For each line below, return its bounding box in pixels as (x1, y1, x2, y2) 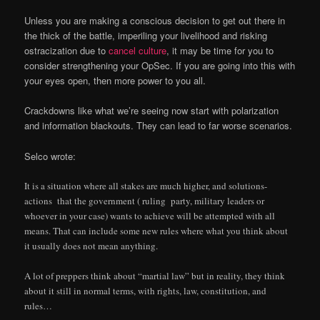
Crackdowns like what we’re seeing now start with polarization (24, 104, 279, 118)
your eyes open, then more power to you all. (24, 74, 206, 88)
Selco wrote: (24, 149, 76, 163)
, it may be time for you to (166, 44, 274, 58)
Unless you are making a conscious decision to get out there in (24, 14, 286, 28)
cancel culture (109, 44, 167, 58)
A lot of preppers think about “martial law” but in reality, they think (24, 269, 286, 282)
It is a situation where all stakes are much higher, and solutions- (24, 179, 268, 192)
